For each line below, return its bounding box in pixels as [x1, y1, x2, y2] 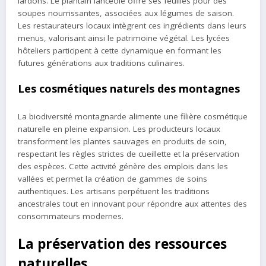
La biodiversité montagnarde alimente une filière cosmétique [18, 110, 248, 122]
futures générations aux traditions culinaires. [18, 58, 185, 69]
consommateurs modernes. [18, 210, 123, 221]
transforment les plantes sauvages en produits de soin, [18, 135, 227, 147]
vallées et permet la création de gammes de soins [18, 173, 207, 184]
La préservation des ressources [18, 235, 227, 254]
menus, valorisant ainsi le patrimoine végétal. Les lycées [18, 33, 230, 44]
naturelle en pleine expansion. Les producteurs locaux [18, 123, 220, 134]
